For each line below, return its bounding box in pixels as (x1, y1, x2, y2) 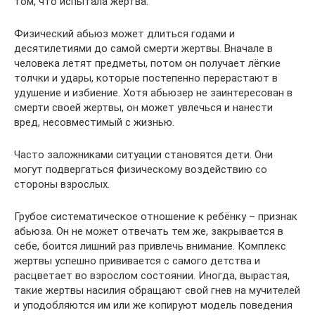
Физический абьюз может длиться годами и (14, 27, 235, 40)
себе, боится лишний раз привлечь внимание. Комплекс (14, 239, 286, 252)
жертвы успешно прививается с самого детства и (14, 254, 260, 267)
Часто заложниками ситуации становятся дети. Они (14, 148, 273, 161)
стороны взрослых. (14, 177, 110, 191)
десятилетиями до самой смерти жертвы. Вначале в (14, 41, 273, 55)
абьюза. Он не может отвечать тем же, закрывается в (14, 224, 283, 238)
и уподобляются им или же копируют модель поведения (14, 298, 292, 311)
